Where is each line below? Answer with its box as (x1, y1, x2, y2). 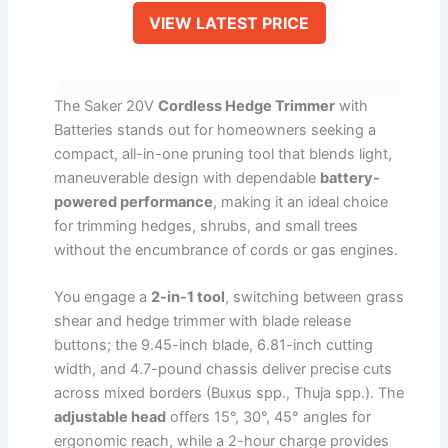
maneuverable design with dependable (54, 168, 320, 187)
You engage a (54, 288, 151, 307)
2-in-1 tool (151, 288, 225, 307)
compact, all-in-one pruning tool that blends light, (54, 144, 392, 163)
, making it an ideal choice (213, 192, 388, 211)
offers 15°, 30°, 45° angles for (166, 408, 371, 427)
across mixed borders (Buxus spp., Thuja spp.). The (54, 384, 404, 403)
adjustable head (54, 408, 166, 427)
